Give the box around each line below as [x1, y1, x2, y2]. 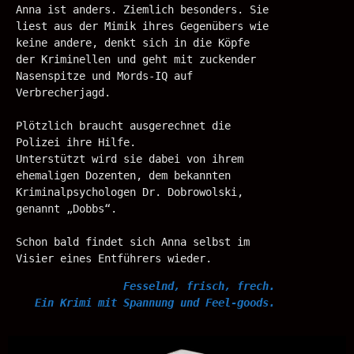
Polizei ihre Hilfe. [16, 135, 136, 149]
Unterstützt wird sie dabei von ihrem [16, 152, 243, 165]
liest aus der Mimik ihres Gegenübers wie [16, 19, 269, 32]
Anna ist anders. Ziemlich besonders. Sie [16, 2, 269, 16]
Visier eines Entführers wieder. [16, 251, 212, 265]
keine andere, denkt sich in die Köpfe [16, 36, 250, 49]
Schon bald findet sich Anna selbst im [16, 235, 250, 248]
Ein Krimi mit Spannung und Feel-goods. [35, 296, 276, 309]
